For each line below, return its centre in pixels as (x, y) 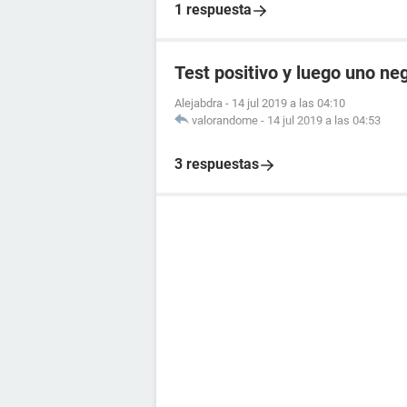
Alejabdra (199, 103)
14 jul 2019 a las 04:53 (324, 120)
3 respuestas (217, 164)
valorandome (225, 120)
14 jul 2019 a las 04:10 (288, 103)
